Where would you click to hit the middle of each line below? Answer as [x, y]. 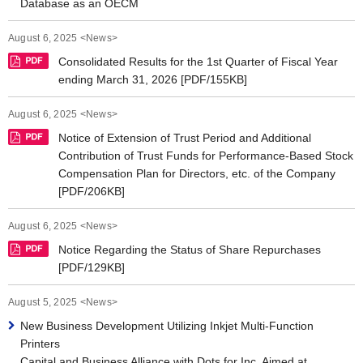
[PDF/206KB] [92, 191]
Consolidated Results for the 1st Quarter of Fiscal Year [198, 62]
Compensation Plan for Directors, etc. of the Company [197, 173]
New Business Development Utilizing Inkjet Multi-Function [167, 326]
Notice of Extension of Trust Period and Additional [185, 138]
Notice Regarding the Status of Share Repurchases [190, 250]
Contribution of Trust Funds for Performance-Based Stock [206, 156]
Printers [40, 344]
